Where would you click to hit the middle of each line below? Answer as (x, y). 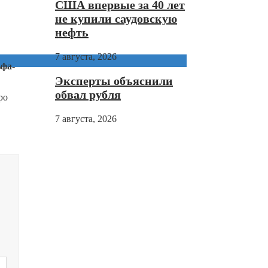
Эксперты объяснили (114, 81)
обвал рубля (88, 95)
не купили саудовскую (116, 19)
